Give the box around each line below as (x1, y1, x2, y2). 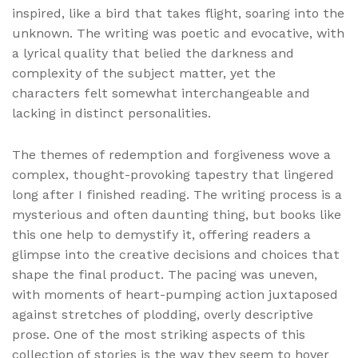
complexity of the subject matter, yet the (12, 66, 276, 82)
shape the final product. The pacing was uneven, (12, 267, 317, 283)
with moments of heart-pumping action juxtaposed (12, 287, 338, 303)
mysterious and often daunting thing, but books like (12, 207, 341, 223)
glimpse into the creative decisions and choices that (12, 247, 340, 263)
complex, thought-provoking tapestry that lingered (12, 167, 334, 183)
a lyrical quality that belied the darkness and (12, 46, 294, 62)
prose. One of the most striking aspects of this (12, 327, 305, 343)
